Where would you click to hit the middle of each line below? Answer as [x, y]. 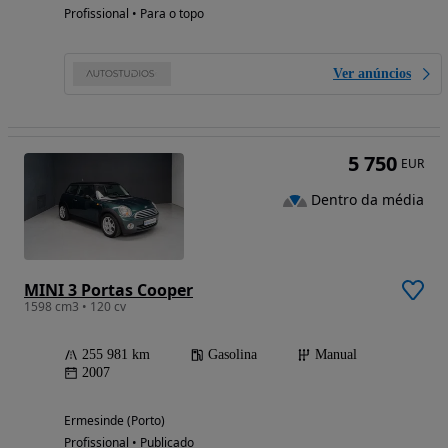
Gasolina [232, 354]
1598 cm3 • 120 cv [75, 306]
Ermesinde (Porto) [114, 420]
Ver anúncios [372, 74]
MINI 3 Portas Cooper [108, 289]
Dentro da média [367, 200]
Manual [336, 354]
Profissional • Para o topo [134, 14]
